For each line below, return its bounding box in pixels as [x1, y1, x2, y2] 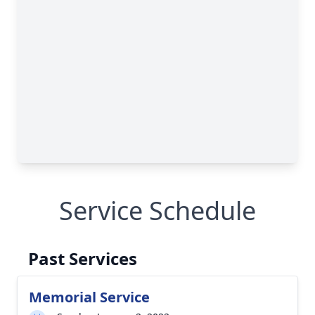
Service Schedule [59, 193, 256, 228]
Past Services [28, 247, 137, 270]
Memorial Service [29, 288, 150, 307]
